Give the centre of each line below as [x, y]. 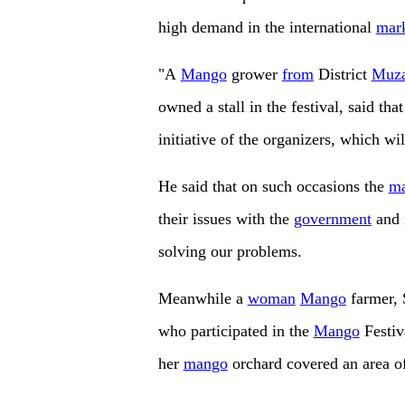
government [332, 219]
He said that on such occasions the [273, 187]
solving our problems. [230, 252]
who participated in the [235, 331]
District [342, 75]
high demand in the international [267, 28]
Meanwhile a [202, 299]
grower [254, 75]
